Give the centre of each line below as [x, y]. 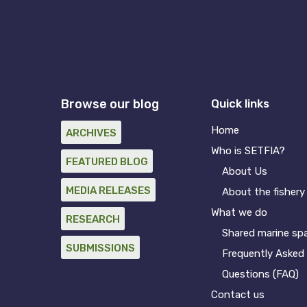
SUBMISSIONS [100, 248]
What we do [240, 212]
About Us [245, 171]
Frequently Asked [263, 253]
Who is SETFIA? [248, 150]
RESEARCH [93, 219]
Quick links [241, 103]
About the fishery [264, 192]
